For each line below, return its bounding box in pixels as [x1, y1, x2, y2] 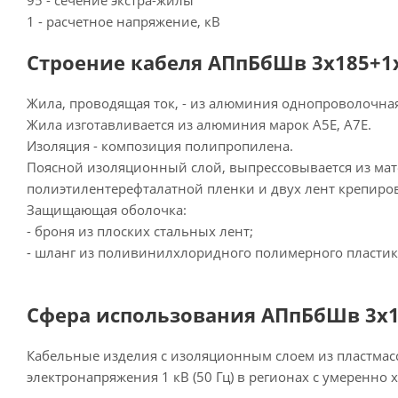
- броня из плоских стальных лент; [27, 222, 253, 240]
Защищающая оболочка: [27, 201, 187, 219]
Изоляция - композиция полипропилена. [27, 137, 293, 155]
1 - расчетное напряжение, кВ [27, 12, 220, 30]
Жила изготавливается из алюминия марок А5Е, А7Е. [27, 115, 371, 133]
